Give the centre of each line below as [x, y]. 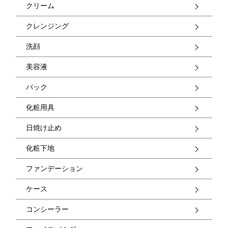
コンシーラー [48, 209]
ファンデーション [55, 169]
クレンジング [48, 26]
